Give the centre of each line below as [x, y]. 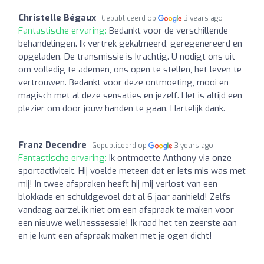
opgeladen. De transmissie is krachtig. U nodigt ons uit [127, 56]
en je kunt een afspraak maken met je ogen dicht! [115, 235]
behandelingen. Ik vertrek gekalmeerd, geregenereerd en [130, 43]
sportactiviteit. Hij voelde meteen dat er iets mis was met [132, 171]
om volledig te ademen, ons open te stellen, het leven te [130, 69]
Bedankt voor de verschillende [169, 30]
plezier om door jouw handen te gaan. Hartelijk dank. [122, 108]
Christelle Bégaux [57, 17]
